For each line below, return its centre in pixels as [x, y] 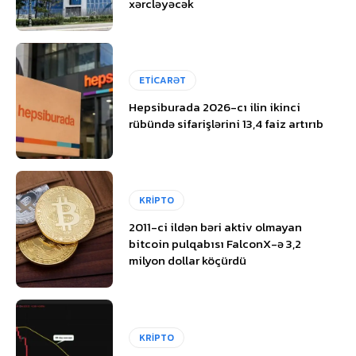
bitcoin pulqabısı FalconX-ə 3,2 [215, 244]
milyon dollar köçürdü [188, 261]
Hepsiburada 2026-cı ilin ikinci [215, 106]
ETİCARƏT [163, 80]
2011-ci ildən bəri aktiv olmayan [216, 227]
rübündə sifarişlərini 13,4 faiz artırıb [226, 123]
